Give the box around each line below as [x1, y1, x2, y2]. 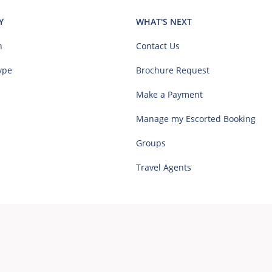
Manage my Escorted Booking [136, 113, 256, 125]
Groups [136, 137, 166, 149]
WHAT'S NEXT [136, 16, 192, 28]
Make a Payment [136, 89, 203, 101]
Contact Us [136, 40, 180, 52]
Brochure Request [136, 64, 209, 76]
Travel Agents [136, 161, 191, 174]
